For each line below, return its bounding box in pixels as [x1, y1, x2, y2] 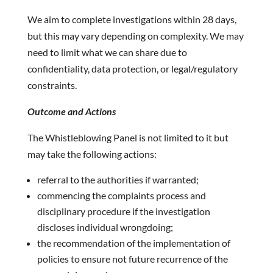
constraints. [27, 79, 77, 91]
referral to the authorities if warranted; [37, 174, 199, 185]
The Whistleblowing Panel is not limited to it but [27, 132, 229, 143]
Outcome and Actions [27, 105, 116, 117]
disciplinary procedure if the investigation [37, 205, 210, 217]
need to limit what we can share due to [27, 46, 187, 58]
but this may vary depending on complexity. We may [27, 30, 244, 41]
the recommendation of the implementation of [37, 237, 230, 249]
